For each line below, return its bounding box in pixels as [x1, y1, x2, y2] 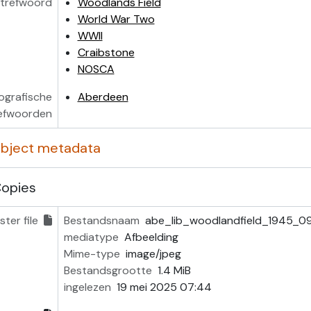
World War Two [77, 12, 155, 26]
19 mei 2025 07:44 [116, 280, 212, 294]
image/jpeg [125, 246, 181, 261]
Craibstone [77, 45, 135, 60]
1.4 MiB [157, 263, 191, 278]
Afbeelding [124, 230, 178, 244]
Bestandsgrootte [63, 263, 152, 278]
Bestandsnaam [63, 213, 140, 228]
